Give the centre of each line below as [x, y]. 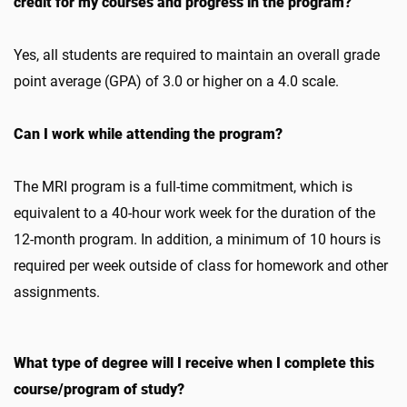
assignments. [59, 292]
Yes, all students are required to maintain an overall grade [197, 55]
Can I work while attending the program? [148, 134]
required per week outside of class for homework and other [201, 266]
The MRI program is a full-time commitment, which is [183, 187]
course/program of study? [99, 389]
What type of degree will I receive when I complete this [194, 363]
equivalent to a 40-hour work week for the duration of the [194, 213]
